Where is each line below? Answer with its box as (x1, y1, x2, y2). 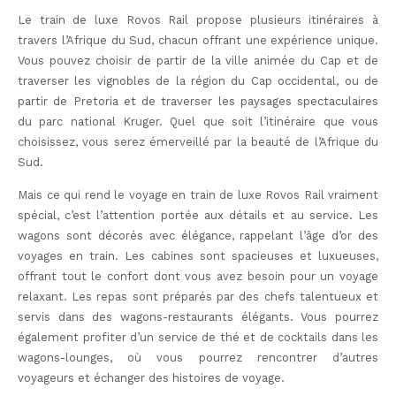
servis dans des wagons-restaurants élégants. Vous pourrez (18, 310, 378, 324)
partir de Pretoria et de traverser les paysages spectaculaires (18, 94, 378, 108)
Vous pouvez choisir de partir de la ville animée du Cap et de (18, 53, 378, 67)
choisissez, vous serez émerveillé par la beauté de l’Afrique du (18, 134, 378, 148)
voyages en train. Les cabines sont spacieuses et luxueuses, (18, 249, 378, 263)
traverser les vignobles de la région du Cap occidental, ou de (18, 73, 378, 88)
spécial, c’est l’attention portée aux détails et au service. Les (18, 209, 378, 223)
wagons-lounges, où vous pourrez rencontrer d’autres (18, 351, 378, 365)
